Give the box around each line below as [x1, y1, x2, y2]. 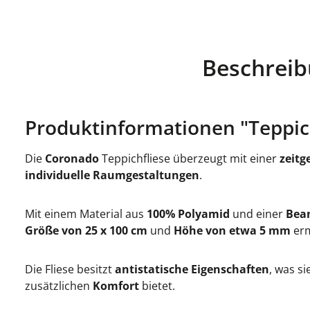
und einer [230, 206, 286, 221]
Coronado [45, 151, 99, 166]
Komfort [93, 278, 139, 293]
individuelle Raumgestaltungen [25, 167, 199, 183]
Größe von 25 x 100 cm [25, 223, 147, 238]
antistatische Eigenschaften [115, 262, 269, 277]
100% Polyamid [147, 206, 230, 221]
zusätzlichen [25, 278, 93, 293]
